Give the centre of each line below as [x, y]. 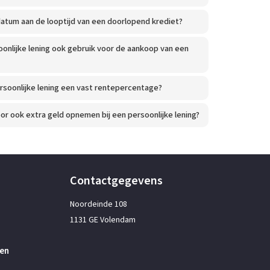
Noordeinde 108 [98, 204]
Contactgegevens [116, 181]
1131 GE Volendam [102, 220]
